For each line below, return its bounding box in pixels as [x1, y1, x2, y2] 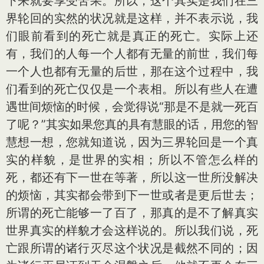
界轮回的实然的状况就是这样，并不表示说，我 [6, 11, 258, 25]
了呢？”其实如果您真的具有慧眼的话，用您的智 [6, 117, 258, 131]
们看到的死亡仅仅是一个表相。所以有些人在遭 [6, 82, 258, 96]
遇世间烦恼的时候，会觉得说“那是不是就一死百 [6, 100, 258, 114]
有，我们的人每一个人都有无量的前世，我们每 [6, 47, 258, 61]
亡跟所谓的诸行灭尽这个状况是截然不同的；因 [6, 241, 258, 255]
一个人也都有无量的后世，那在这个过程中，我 [6, 64, 258, 78]
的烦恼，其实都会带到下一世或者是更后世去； [6, 188, 258, 202]
